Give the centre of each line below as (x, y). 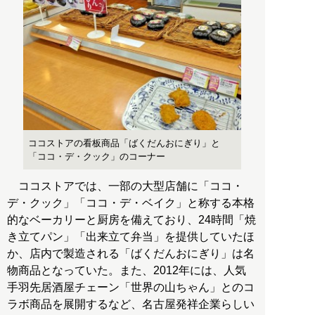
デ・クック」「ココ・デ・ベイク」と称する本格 (131, 202)
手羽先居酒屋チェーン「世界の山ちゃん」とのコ (131, 287)
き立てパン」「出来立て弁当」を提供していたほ (131, 236)
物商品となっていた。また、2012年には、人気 (127, 270)
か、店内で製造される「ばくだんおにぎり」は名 (131, 253)
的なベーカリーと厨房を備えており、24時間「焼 (131, 219)
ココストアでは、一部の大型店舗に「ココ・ (125, 186)
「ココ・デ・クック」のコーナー (97, 156)
